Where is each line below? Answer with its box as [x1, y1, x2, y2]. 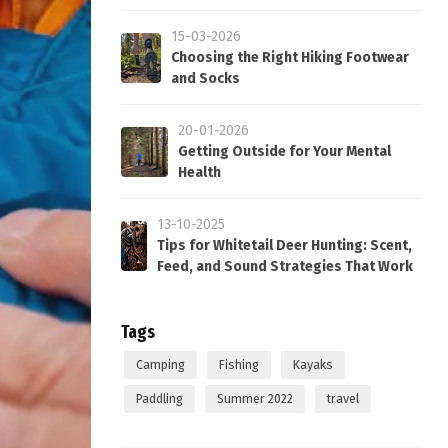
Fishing [219, 357, 259, 372]
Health [177, 164, 221, 181]
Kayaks [293, 357, 333, 372]
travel [327, 391, 359, 406]
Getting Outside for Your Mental [177, 143, 391, 160]
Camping [136, 357, 185, 372]
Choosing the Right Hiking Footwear [171, 49, 410, 66]
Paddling [136, 391, 183, 406]
